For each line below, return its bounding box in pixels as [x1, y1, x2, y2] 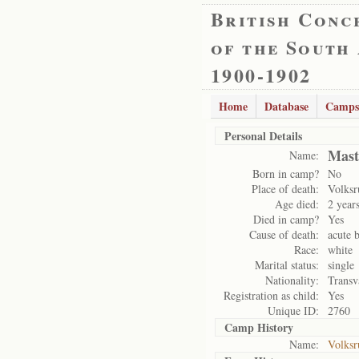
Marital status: [255, 257, 319, 272]
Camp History [224, 319, 293, 336]
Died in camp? [253, 212, 319, 227]
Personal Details [224, 127, 302, 144]
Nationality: [265, 272, 319, 288]
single [328, 257, 354, 272]
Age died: [275, 196, 319, 212]
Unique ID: [268, 303, 319, 318]
